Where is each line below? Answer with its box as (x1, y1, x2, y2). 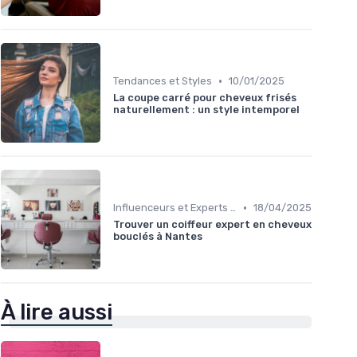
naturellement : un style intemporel (113, 104, 300, 116)
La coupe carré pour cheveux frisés (113, 92, 296, 104)
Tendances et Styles (113, 75, 212, 88)
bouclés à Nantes (113, 230, 202, 243)
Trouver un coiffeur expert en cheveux (113, 218, 312, 231)
